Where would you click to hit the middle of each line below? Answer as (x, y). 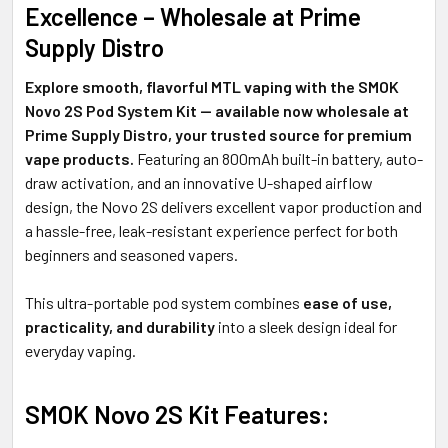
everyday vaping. (80, 351)
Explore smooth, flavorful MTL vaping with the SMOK (212, 87)
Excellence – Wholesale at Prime (193, 17)
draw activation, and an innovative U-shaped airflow (199, 183)
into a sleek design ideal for (306, 327)
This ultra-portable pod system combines (164, 303)
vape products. (79, 159)
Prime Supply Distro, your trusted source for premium (218, 135)
